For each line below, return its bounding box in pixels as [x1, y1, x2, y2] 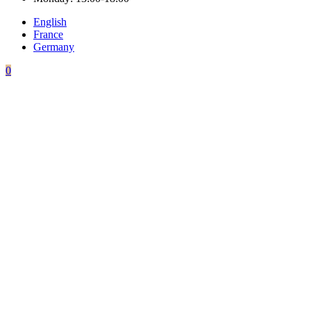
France [33, 28, 63, 40]
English [33, 15, 67, 28]
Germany [33, 40, 74, 53]
